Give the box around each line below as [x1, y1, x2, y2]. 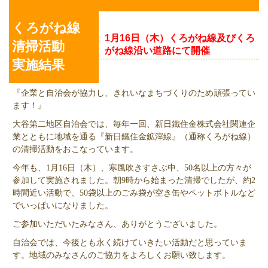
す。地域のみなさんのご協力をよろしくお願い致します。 [13, 250, 230, 260]
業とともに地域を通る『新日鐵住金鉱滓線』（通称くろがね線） [13, 132, 255, 142]
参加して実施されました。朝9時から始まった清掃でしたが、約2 [13, 175, 255, 185]
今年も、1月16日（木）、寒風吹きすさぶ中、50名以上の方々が [13, 163, 251, 173]
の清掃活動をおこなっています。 [13, 144, 138, 154]
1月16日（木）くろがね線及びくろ [105, 33, 255, 44]
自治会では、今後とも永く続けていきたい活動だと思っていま [13, 237, 247, 248]
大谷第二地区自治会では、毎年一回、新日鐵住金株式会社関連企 [13, 119, 255, 129]
